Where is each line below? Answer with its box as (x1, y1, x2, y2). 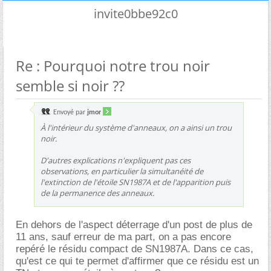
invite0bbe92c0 (93, 5, 178, 22)
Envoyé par (51, 108, 87, 116)
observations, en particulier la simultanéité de (41, 165, 203, 177)
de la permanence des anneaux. (41, 187, 154, 198)
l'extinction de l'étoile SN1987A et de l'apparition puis (41, 176, 230, 188)
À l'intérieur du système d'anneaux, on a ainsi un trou (41, 122, 232, 133)
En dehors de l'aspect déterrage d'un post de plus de (16, 218, 252, 230)
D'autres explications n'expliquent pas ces (41, 154, 191, 166)
